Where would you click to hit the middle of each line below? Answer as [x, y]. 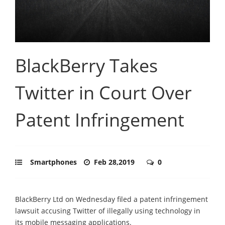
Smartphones [53, 162]
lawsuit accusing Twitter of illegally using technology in [108, 210]
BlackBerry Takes [86, 65]
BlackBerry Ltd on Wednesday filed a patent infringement [111, 199]
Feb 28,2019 [115, 162]
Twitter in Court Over [103, 92]
